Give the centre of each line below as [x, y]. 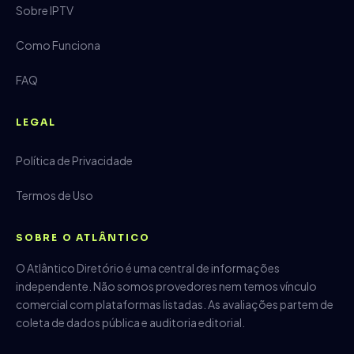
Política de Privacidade [74, 161]
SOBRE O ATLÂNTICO [83, 237]
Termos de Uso [55, 196]
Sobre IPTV [45, 11]
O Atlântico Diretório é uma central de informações [148, 267]
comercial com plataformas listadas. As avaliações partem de [175, 304]
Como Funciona [58, 45]
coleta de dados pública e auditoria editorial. [130, 322]
